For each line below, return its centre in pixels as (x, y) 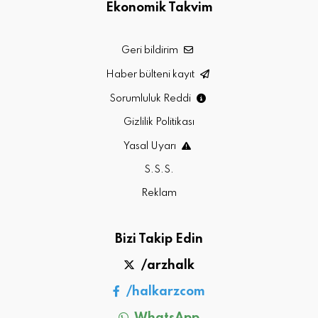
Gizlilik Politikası (159, 122)
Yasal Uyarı (151, 146)
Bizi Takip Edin (159, 239)
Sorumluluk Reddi (151, 98)
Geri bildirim (151, 50)
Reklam (159, 193)
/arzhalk (166, 265)
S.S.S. (159, 169)
